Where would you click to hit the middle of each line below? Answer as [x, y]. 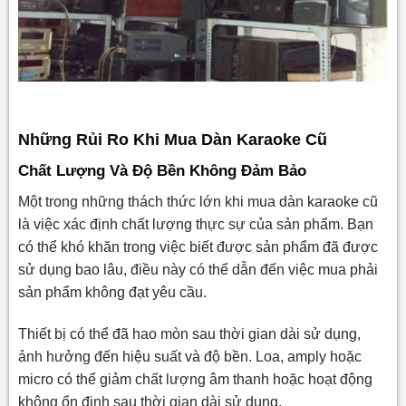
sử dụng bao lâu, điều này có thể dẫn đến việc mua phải [198, 270]
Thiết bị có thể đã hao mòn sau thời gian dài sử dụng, [189, 334]
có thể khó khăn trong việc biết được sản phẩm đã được [198, 247]
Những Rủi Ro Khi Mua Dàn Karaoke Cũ [172, 139]
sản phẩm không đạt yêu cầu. [112, 293]
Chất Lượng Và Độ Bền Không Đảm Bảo [162, 170]
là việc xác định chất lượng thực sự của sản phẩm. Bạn [195, 225]
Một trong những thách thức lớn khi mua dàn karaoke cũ [198, 202]
